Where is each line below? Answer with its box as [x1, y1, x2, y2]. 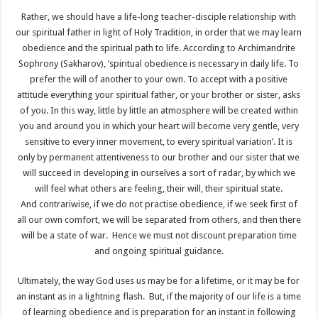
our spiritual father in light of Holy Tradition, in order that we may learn [16, 26, 302, 38]
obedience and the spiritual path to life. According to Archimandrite [22, 42, 296, 53]
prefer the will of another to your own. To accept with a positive [30, 73, 288, 84]
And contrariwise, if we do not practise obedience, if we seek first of [20, 198, 297, 209]
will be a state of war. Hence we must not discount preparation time [21, 229, 297, 241]
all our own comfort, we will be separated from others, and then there [16, 214, 301, 225]
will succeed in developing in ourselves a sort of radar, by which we [22, 167, 295, 178]
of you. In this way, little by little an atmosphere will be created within [19, 104, 298, 116]
